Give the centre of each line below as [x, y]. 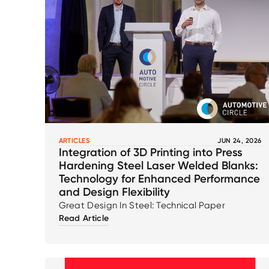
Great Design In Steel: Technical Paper [142, 206]
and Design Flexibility [114, 192]
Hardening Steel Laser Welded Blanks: [158, 166]
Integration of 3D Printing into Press [150, 153]
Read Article [84, 219]
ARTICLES [74, 141]
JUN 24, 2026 [240, 141]
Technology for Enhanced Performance [159, 179]
